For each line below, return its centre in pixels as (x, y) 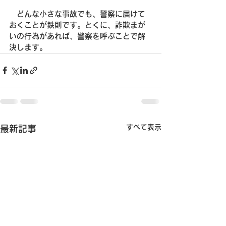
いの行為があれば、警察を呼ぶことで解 (77, 36)
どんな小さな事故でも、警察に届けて (77, 14)
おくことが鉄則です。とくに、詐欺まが (77, 25)
